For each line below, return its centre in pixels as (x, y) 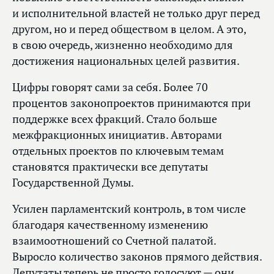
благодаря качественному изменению (110, 225)
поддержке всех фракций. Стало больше (115, 119)
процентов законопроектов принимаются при (131, 103)
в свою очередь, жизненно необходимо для (123, 45)
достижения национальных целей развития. (126, 61)
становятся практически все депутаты (110, 167)
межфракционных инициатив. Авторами (117, 135)
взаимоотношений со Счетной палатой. (114, 241)
